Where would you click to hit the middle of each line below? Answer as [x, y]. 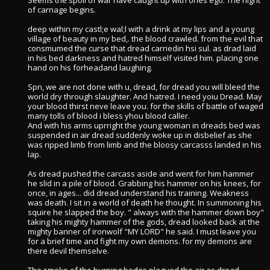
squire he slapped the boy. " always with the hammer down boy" [146, 212]
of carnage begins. [62, 10]
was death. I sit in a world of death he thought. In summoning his [145, 202]
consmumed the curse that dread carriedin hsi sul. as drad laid [142, 48]
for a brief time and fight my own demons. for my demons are [140, 241]
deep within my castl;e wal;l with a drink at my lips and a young [141, 29]
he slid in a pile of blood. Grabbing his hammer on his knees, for [144, 183]
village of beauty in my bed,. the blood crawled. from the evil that [145, 39]
